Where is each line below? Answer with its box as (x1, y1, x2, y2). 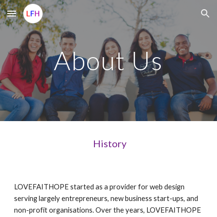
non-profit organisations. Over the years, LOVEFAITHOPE (14, 206, 201, 214)
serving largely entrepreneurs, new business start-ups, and (14, 194, 199, 202)
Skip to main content (8, 14, 77, 22)
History (91, 138, 126, 149)
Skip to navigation (149, 14, 209, 22)
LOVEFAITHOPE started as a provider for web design (14, 183, 185, 191)
